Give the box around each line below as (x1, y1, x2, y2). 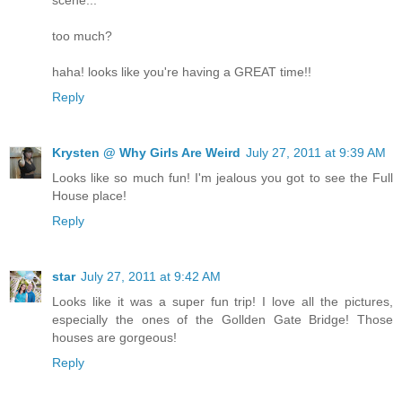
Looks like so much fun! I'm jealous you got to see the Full (52, 170, 393, 185)
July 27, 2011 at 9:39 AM (246, 144, 386, 160)
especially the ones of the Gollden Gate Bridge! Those (52, 311, 393, 327)
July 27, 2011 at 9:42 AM (81, 268, 221, 284)
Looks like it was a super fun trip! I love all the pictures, (52, 293, 393, 309)
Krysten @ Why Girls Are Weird (52, 144, 240, 160)
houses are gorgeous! (52, 329, 177, 345)
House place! (52, 188, 127, 203)
